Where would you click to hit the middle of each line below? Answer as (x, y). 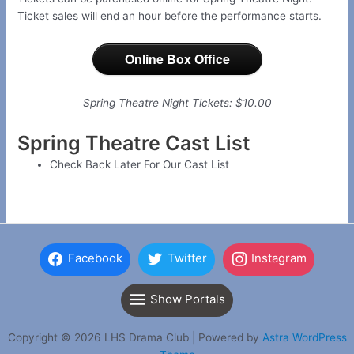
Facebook (96, 258)
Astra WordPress (304, 337)
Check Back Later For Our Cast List (140, 165)
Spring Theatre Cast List (134, 143)
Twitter (187, 258)
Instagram (279, 258)
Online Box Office (177, 59)
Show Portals (187, 299)
